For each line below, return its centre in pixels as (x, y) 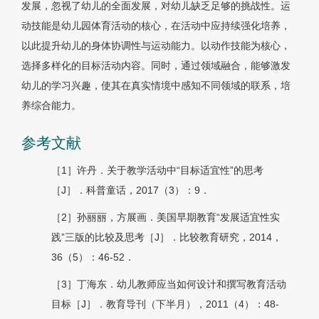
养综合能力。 (51, 106)
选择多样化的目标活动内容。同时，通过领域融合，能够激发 (156, 66)
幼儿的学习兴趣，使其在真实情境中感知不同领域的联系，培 (156, 86)
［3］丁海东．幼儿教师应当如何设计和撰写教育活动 (169, 284)
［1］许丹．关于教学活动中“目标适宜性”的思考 (157, 171)
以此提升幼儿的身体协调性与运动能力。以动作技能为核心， (156, 46)
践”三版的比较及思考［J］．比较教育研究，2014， (167, 237)
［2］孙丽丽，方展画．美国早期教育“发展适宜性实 (166, 218)
